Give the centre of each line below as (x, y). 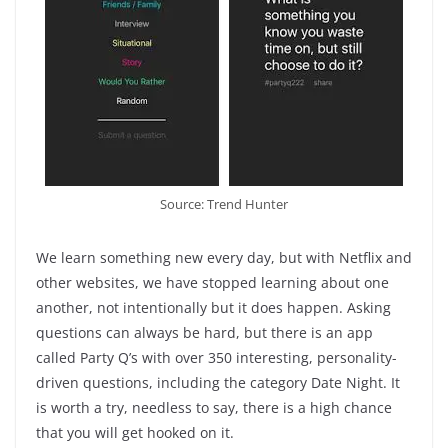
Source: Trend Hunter (224, 203)
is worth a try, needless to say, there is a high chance (214, 407)
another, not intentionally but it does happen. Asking (213, 307)
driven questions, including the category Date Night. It (218, 382)
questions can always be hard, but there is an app (204, 332)
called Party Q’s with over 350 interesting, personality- (216, 357)
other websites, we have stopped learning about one (212, 282)
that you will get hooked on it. (135, 432)
